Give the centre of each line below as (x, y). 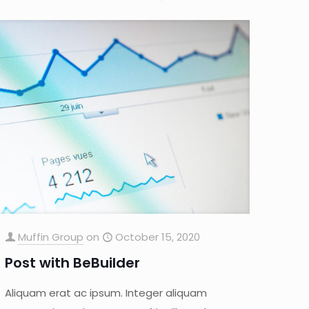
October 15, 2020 (158, 237)
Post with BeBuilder (73, 262)
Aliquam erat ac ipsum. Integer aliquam (106, 292)
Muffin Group (51, 237)
